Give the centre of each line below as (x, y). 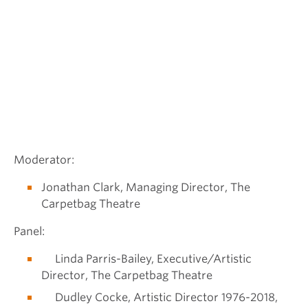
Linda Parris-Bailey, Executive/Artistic (146, 259)
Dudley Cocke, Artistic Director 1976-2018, (159, 298)
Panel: (29, 232)
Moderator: (44, 160)
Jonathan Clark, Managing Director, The (146, 188)
